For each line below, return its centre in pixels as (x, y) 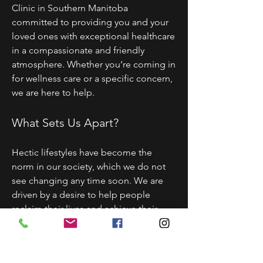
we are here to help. (54, 92)
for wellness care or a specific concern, (92, 78)
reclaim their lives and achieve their (85, 209)
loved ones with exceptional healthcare (93, 36)
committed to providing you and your (90, 22)
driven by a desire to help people (81, 195)
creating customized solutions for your (92, 251)
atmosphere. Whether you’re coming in (94, 64)
